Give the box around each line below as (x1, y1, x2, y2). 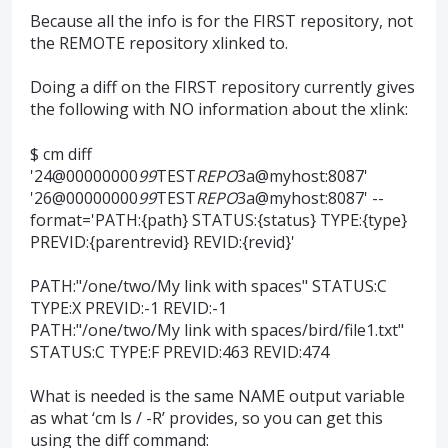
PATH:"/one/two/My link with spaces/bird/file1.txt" (30, 318, 404, 341)
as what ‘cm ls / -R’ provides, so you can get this (30, 407, 383, 430)
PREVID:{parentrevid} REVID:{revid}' (30, 230, 295, 253)
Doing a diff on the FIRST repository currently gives (30, 76, 415, 99)
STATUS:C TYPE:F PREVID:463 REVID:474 (30, 340, 329, 363)
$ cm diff (30, 142, 92, 165)
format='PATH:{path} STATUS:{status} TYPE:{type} (30, 208, 407, 231)
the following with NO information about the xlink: (30, 98, 408, 121)
